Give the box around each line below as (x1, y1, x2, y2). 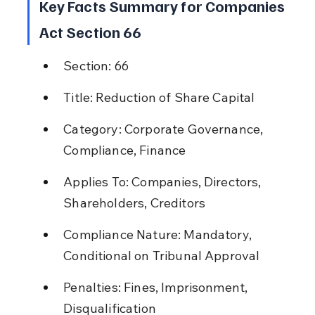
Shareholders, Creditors (63, 194, 206, 211)
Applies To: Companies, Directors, (63, 173, 264, 190)
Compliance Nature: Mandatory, (63, 226, 255, 243)
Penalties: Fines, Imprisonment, (63, 278, 251, 295)
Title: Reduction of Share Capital (63, 89, 255, 105)
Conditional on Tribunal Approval (63, 247, 260, 264)
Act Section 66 (39, 21, 141, 41)
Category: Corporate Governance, (63, 120, 266, 137)
